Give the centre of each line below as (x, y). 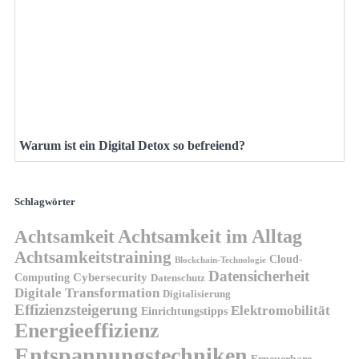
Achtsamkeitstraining (93, 258)
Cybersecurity (110, 277)
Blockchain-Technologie (220, 260)
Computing (42, 278)
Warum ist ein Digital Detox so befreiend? (132, 146)
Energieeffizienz (87, 331)
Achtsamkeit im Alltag (210, 237)
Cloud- (286, 259)
